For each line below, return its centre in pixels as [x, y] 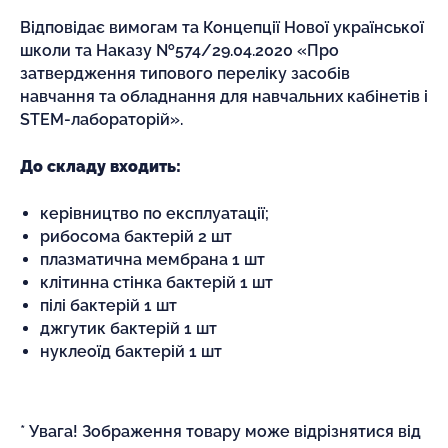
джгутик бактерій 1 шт [128, 328]
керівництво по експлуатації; [154, 213]
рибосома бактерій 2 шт [136, 236]
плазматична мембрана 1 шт [152, 259]
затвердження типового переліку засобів [185, 73]
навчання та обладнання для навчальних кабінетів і [224, 96]
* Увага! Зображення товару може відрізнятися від [220, 431]
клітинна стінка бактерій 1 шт [156, 282]
